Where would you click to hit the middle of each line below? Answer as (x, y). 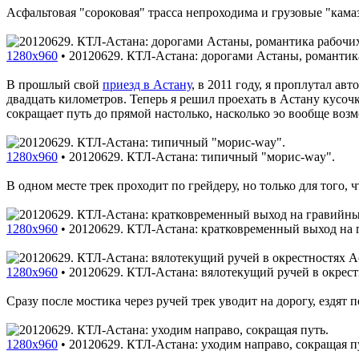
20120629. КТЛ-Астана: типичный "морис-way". (202, 156)
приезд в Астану (147, 84)
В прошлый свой (54, 84)
